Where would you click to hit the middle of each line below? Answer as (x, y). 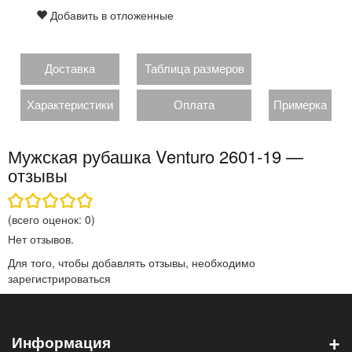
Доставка (70, 68)
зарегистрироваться (59, 278)
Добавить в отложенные (110, 15)
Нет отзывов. (41, 239)
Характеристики (70, 104)
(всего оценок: (46, 219)
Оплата (194, 104)
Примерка (300, 104)
